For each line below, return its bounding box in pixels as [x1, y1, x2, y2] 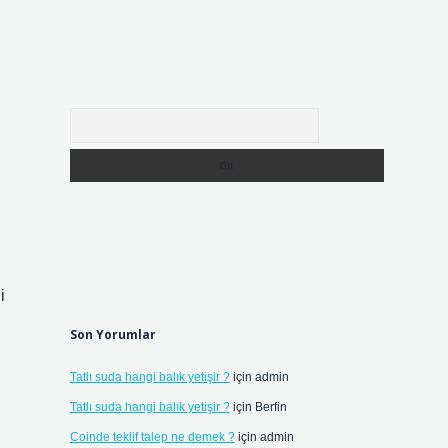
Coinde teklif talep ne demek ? [69, 430, 235, 444]
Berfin [254, 400, 287, 414]
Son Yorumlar [69, 326, 156, 343]
